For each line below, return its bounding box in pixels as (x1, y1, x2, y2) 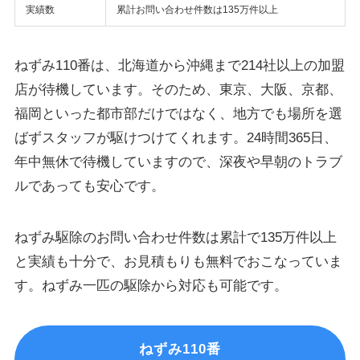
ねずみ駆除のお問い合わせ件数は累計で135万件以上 (14, 230, 337, 246)
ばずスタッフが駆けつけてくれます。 (14, 130, 247, 146)
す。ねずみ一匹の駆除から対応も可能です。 (14, 278, 288, 294)
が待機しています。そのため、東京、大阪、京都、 (27, 82, 342, 98)
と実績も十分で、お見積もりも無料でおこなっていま (14, 254, 342, 270)
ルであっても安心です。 (14, 178, 165, 194)
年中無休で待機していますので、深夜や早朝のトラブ (14, 154, 342, 170)
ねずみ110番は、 (14, 58, 118, 74)
